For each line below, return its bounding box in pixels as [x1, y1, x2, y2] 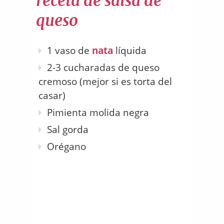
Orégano [47, 140, 86, 153]
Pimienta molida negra [47, 106, 149, 119]
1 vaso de [47, 44, 92, 57]
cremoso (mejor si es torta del [38, 75, 172, 88]
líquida [113, 44, 146, 57]
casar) [38, 89, 65, 102]
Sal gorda [47, 123, 88, 136]
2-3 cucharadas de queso [47, 61, 159, 74]
